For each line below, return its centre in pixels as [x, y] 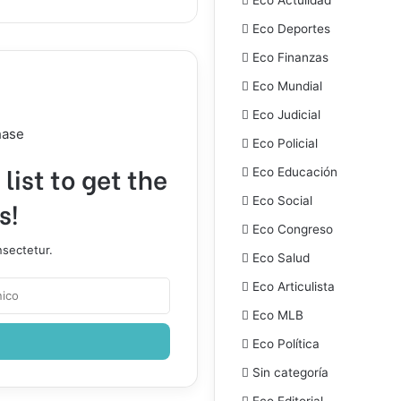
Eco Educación [295, 171]
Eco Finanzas [290, 57]
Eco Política [286, 343]
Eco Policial [285, 143]
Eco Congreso [293, 229]
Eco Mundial [287, 85]
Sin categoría [290, 372]
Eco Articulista [294, 286]
